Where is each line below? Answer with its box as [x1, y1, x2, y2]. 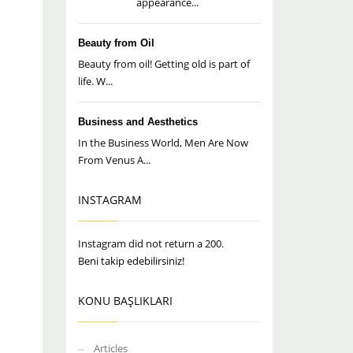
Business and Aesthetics [77, 116, 198, 128]
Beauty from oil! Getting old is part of [77, 57, 250, 71]
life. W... [77, 74, 113, 88]
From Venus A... [77, 153, 150, 167]
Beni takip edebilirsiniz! [77, 254, 184, 268]
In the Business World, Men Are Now [77, 136, 248, 150]
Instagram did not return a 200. [77, 236, 224, 251]
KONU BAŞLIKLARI [77, 293, 173, 308]
